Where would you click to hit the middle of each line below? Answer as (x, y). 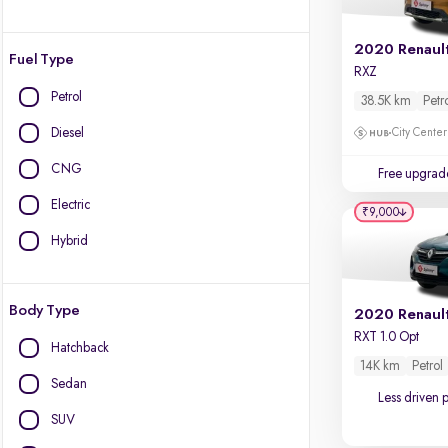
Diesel (67, 133)
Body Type (44, 311)
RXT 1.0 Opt (387, 337)
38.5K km (386, 101)
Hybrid (69, 241)
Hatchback (80, 348)
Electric (70, 205)
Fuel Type (41, 60)
